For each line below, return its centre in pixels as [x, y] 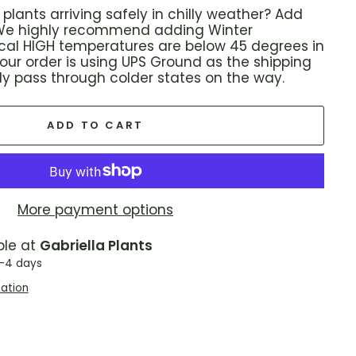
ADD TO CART [95, 126]
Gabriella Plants [96, 246]
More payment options [95, 210]
